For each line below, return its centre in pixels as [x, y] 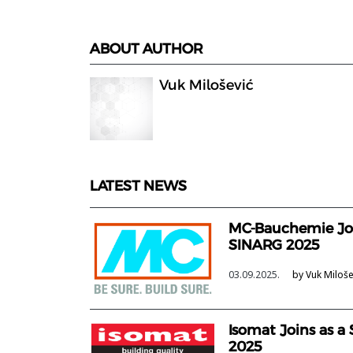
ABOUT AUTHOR [146, 48]
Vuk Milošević [206, 85]
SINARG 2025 [274, 245]
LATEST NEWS [138, 186]
